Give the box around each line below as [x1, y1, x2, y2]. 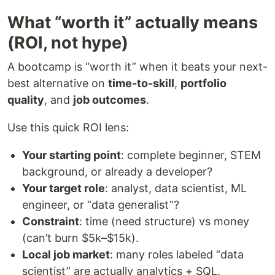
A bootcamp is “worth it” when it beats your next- [7, 60, 268, 73]
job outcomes [73, 93, 146, 106]
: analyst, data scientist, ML [105, 182, 247, 195]
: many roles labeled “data [110, 248, 244, 261]
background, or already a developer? [22, 165, 212, 178]
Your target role [22, 182, 105, 195]
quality [7, 93, 44, 106]
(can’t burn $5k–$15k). [22, 231, 139, 244]
